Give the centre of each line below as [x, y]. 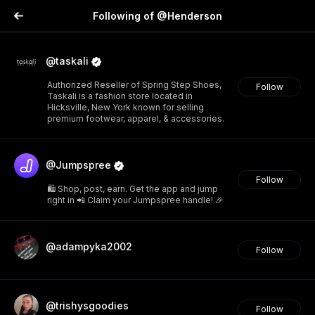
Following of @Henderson [157, 16]
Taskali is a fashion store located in [120, 96]
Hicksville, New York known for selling [126, 107]
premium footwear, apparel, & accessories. [136, 118]
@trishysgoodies [87, 306]
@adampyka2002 [89, 246]
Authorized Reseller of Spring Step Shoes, [134, 85]
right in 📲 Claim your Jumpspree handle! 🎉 [135, 200]
